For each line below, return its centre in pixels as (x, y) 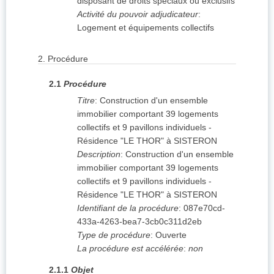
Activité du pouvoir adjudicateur (138, 14)
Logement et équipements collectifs (146, 28)
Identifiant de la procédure (128, 208)
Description (99, 154)
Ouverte (171, 235)
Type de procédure (114, 235)
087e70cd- (204, 208)
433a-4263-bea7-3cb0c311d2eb (139, 222)
